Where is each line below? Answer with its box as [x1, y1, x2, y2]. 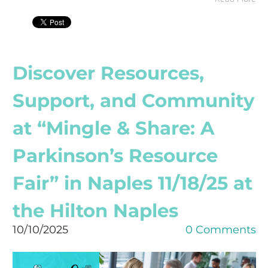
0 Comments [185, 223, 256, 236]
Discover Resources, [12, 61, 204, 84]
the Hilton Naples [12, 199, 178, 222]
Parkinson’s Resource [12, 144, 218, 167]
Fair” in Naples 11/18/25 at [12, 171, 252, 194]
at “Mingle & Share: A [12, 116, 215, 139]
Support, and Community [12, 89, 254, 112]
